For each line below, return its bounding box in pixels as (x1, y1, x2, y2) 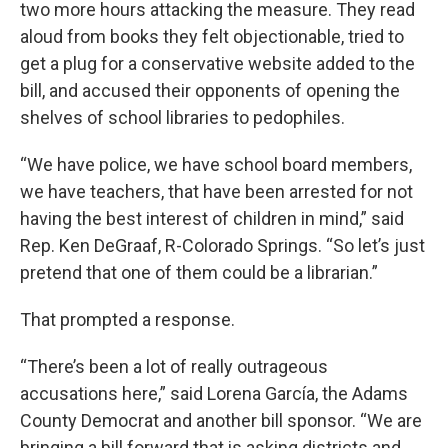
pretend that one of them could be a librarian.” (20, 262, 378, 283)
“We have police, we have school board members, (20, 154, 412, 175)
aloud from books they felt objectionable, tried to (20, 26, 404, 47)
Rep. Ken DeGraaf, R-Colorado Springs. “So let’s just (20, 235, 425, 256)
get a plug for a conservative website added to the (20, 53, 415, 74)
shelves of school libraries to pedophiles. (20, 107, 345, 128)
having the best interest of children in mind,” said (20, 208, 404, 229)
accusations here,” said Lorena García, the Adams (20, 383, 408, 404)
